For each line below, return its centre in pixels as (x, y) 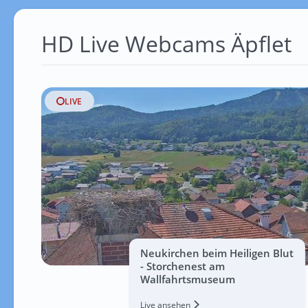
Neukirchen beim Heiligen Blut (217, 253)
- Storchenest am (182, 266)
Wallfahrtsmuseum (187, 279)
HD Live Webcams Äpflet (166, 44)
